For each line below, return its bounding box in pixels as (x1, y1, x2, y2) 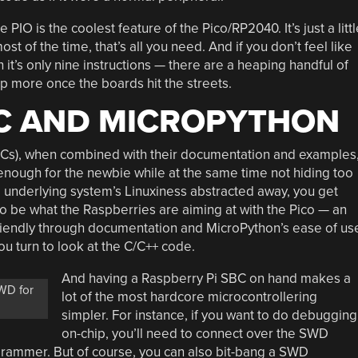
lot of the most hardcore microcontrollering (61, 288, 317, 305)
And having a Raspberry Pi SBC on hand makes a (61, 269, 351, 287)
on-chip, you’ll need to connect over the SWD (61, 324, 328, 342)
